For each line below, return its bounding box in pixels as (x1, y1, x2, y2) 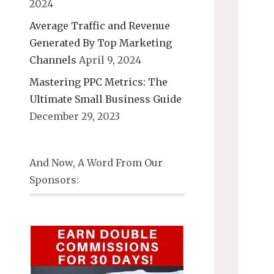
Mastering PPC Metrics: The (29, 76, 168, 89)
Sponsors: (29, 174, 79, 187)
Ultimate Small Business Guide (29, 93, 182, 106)
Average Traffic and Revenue (29, 20, 170, 32)
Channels (29, 54, 76, 67)
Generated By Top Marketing (29, 37, 172, 50)
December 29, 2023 (29, 110, 120, 123)
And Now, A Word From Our (29, 157, 163, 169)
